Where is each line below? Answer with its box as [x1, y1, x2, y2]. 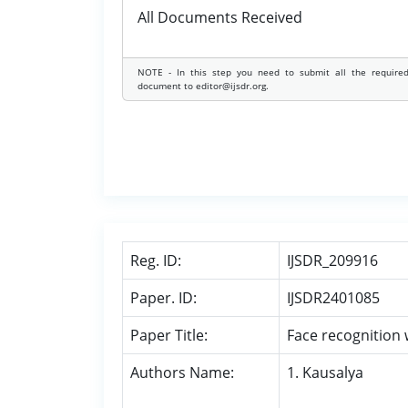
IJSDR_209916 [287, 250, 378, 270]
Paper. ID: [130, 288, 197, 308]
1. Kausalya [287, 362, 363, 382]
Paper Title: [130, 325, 208, 345]
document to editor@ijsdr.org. [138, 79, 269, 92]
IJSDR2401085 [287, 288, 380, 308]
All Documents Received [138, 7, 302, 27]
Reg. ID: [130, 250, 181, 270]
